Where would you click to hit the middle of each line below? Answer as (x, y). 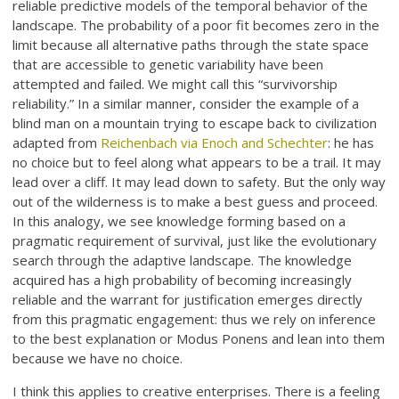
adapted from (57, 143)
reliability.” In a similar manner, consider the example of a (186, 104)
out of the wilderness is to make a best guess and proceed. (195, 202)
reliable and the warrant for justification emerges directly (188, 300)
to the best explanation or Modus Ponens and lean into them (199, 339)
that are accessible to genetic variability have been (168, 65)
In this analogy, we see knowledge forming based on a (179, 221)
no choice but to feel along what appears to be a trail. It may (197, 163)
